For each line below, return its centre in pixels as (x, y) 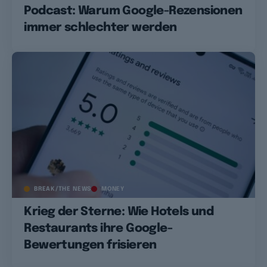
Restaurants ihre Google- (98, 228)
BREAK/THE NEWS (63, 189)
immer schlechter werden (100, 28)
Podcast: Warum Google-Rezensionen (133, 11)
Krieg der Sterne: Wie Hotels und (119, 212)
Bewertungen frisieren (90, 245)
